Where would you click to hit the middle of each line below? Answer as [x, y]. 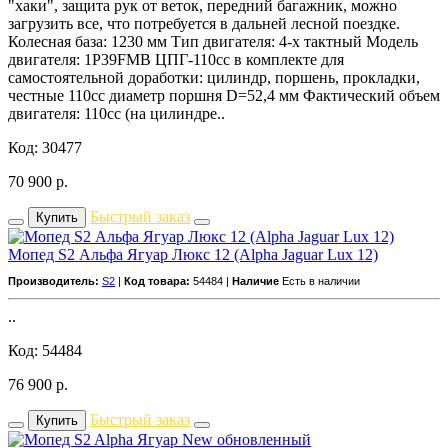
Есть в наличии [321, 280]
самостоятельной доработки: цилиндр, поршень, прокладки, [214, 77]
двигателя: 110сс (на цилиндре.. [116, 113]
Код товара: [157, 280]
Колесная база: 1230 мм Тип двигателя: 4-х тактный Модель [213, 41]
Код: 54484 [45, 350]
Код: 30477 [45, 147]
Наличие [255, 280]
